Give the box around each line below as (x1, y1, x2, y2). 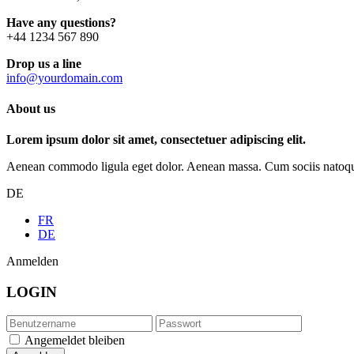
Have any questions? (6, 15, 116, 29)
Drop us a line (6, 56, 81, 70)
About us (6, 101, 55, 115)
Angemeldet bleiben (24, 333, 125, 348)
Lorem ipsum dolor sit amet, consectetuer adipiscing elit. (6, 133, 306, 147)
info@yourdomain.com (6, 70, 122, 85)
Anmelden (6, 254, 58, 269)
